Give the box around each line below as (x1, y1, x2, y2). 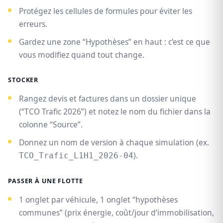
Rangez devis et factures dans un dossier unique (19, 93, 196, 105)
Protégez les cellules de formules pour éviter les (19, 5, 192, 17)
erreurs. (19, 18, 47, 30)
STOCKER (8, 76, 39, 85)
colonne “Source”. (19, 119, 83, 130)
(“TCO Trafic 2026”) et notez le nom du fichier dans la (19, 106, 211, 117)
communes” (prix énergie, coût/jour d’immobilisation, (19, 207, 214, 219)
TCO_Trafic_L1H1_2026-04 (19, 151, 133, 161)
